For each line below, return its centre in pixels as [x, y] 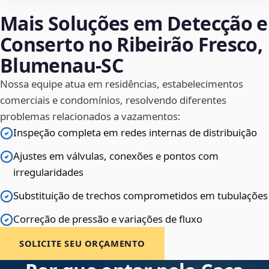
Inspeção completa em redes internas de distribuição [135, 133]
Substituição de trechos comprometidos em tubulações [141, 196]
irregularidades [48, 172]
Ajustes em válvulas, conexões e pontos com [116, 156]
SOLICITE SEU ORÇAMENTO [83, 243]
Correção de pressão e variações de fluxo [108, 219]
